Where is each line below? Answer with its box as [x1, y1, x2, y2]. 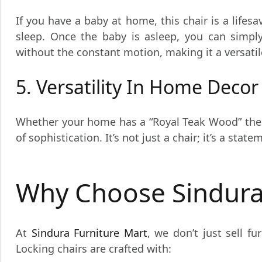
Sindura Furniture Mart [31, 226, 147, 240]
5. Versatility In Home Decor [16, 74, 258, 99]
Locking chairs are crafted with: [16, 242, 171, 256]
